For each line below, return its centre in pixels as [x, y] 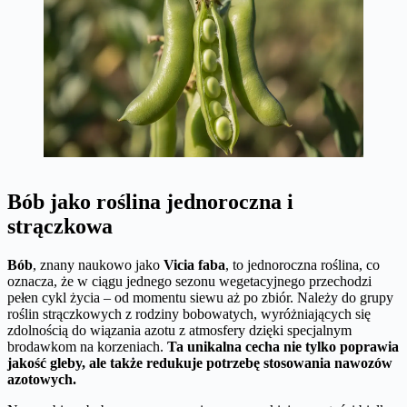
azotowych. [42, 379]
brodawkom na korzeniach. [87, 346]
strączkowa [60, 226]
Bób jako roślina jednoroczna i [150, 201]
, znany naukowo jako [98, 264]
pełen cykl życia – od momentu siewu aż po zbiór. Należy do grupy [200, 297]
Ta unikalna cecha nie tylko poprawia [283, 346]
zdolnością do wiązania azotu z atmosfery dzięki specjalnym [179, 330]
